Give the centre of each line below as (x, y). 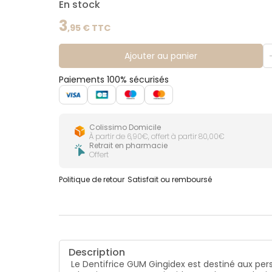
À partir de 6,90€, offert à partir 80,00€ (157, 137)
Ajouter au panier (161, 56)
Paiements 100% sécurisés (114, 79)
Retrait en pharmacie (129, 146)
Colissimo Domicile (125, 127)
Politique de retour (92, 180)
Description (97, 253)
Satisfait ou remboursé (170, 180)
